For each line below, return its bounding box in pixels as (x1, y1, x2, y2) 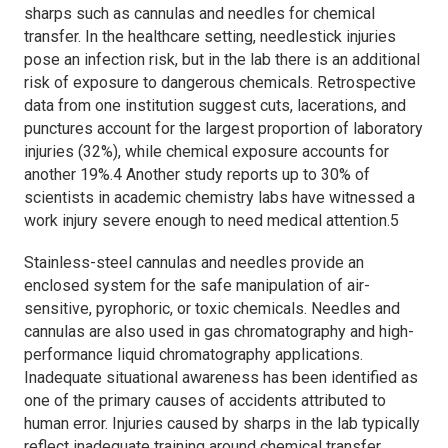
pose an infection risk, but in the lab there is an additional (24, 49, 420, 69)
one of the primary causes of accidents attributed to (24, 391, 386, 411)
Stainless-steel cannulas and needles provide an (24, 253, 364, 273)
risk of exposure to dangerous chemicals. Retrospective (24, 72, 416, 92)
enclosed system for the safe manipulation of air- (24, 276, 370, 296)
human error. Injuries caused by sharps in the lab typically (24, 414, 420, 434)
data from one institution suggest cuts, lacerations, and (24, 95, 406, 115)
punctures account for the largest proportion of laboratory (24, 118, 423, 138)
